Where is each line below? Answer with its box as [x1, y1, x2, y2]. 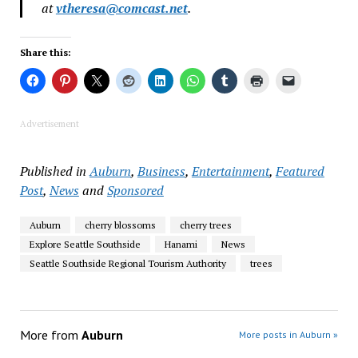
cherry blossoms [84, 218, 156, 231]
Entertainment [191, 161, 269, 180]
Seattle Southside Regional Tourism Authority [29, 257, 226, 269]
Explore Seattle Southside [29, 237, 141, 250]
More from [19, 326, 82, 343]
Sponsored [106, 181, 164, 199]
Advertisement [19, 117, 79, 129]
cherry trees [179, 218, 232, 231]
